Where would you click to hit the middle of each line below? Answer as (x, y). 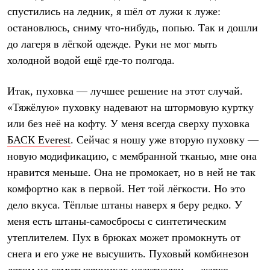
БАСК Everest (39, 140)
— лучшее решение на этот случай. (158, 91)
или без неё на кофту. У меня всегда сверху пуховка (128, 123)
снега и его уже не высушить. (78, 253)
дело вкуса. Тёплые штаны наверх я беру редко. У (125, 205)
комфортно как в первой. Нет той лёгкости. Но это (126, 188)
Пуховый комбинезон (199, 253)
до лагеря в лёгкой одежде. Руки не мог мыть (112, 44)
